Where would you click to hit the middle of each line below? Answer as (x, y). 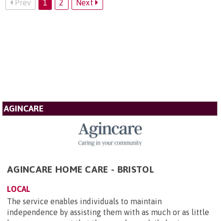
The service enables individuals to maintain (84, 202)
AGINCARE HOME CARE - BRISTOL (80, 169)
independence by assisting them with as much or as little (108, 212)
